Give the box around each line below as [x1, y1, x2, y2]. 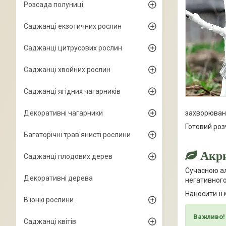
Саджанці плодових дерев [24, 152, 112, 160]
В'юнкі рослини [24, 196, 74, 204]
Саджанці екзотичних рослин [24, 22, 122, 30]
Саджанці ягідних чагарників [24, 87, 121, 95]
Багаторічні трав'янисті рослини [24, 131, 131, 139]
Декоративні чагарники [24, 109, 103, 117]
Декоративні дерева [24, 174, 93, 182]
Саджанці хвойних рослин [24, 66, 110, 74]
